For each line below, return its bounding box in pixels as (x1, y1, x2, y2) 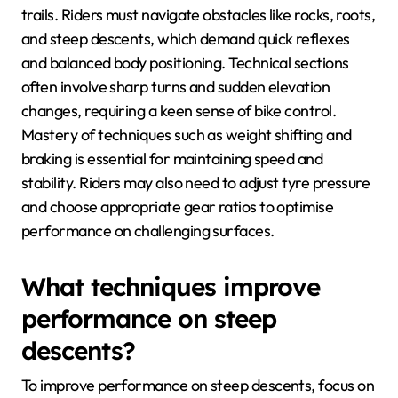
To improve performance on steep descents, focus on (21, 374, 374, 395)
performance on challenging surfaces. (21, 220, 275, 242)
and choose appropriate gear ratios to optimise (21, 196, 334, 218)
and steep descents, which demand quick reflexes (21, 28, 350, 50)
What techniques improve (21, 271, 320, 303)
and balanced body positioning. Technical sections (21, 52, 349, 74)
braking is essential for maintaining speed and (21, 148, 323, 170)
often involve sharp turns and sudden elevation (21, 76, 330, 98)
